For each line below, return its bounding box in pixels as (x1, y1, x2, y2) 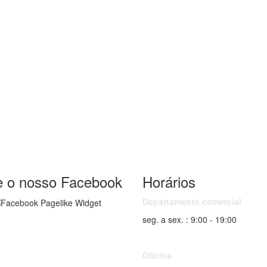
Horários (142, 171, 195, 192)
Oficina (142, 249, 172, 261)
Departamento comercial (142, 195, 241, 207)
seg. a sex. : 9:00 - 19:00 (142, 213, 237, 225)
